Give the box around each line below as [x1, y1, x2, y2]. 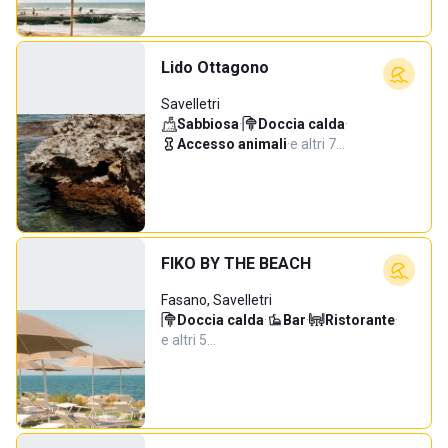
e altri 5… [161, 332, 216, 348]
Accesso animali [177, 136, 287, 152]
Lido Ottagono [161, 58, 269, 77]
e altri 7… [290, 136, 345, 152]
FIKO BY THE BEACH [161, 254, 311, 273]
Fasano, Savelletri [161, 292, 272, 308]
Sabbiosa [177, 116, 239, 132]
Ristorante [325, 312, 395, 328]
